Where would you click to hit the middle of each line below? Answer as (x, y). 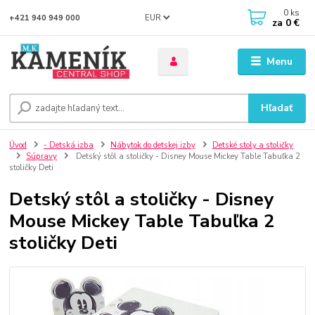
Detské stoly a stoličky (252, 146)
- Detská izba (69, 146)
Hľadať (277, 108)
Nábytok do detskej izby (153, 146)
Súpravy (41, 157)
